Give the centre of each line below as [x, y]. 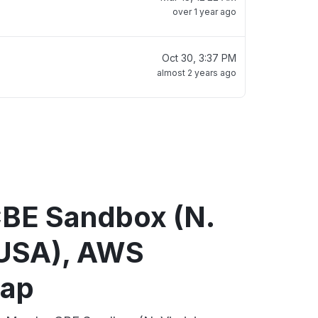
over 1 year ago [204, 12]
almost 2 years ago [197, 73]
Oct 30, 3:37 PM [199, 58]
